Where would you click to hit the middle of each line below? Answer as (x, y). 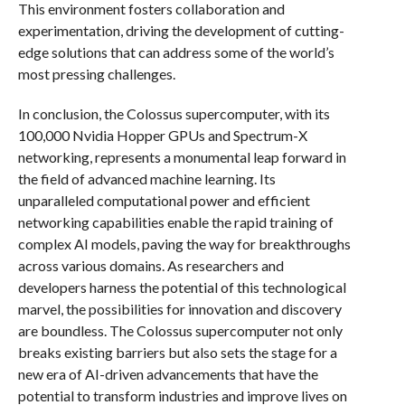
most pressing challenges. (96, 74)
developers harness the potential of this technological (182, 287)
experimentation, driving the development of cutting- (181, 30)
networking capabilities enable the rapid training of (175, 222)
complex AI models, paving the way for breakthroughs (184, 244)
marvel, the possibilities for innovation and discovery (179, 309)
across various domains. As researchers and (151, 265)
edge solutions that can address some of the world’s (176, 52)
